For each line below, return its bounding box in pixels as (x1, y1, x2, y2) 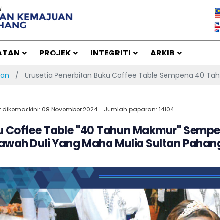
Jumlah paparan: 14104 (104, 105, 174, 113)
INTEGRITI (90, 47, 131, 58)
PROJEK (39, 47, 71, 58)
